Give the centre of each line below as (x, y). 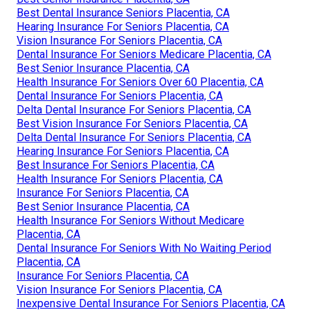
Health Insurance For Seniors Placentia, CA (120, 179)
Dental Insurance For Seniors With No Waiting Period (144, 248)
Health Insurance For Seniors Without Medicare (130, 220)
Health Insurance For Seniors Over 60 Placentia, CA (140, 82)
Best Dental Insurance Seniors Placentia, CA (123, 12)
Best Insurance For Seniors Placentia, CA (116, 165)
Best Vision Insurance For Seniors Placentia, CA (132, 123)
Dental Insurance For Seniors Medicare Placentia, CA (144, 54)
